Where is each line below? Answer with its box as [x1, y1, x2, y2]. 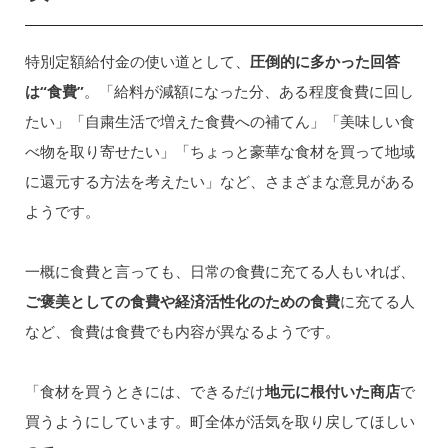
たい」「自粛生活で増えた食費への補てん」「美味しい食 [24, 110, 415, 131]
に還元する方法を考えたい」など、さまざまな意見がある [24, 170, 415, 191]
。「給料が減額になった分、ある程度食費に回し [83, 80, 414, 101]
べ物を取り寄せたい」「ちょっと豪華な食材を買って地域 [24, 140, 415, 161]
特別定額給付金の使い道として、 [24, 50, 250, 71]
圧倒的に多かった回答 [249, 50, 400, 71]
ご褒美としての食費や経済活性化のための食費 [24, 290, 340, 311]
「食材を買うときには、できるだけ [24, 381, 265, 402]
